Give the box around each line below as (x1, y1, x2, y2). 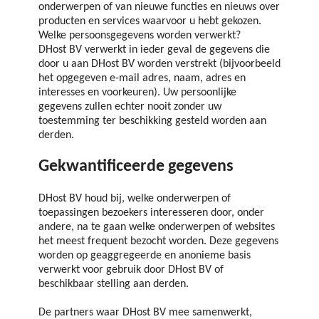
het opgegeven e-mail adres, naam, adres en (38, 73, 246, 85)
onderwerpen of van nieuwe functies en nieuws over (38, 1, 280, 14)
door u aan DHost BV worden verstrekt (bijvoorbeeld (38, 58, 281, 70)
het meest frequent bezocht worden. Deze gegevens (38, 236, 278, 248)
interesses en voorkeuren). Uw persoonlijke (38, 87, 236, 99)
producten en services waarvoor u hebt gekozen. (38, 16, 261, 28)
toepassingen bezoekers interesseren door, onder (38, 207, 264, 219)
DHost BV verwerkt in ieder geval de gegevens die (38, 44, 270, 56)
